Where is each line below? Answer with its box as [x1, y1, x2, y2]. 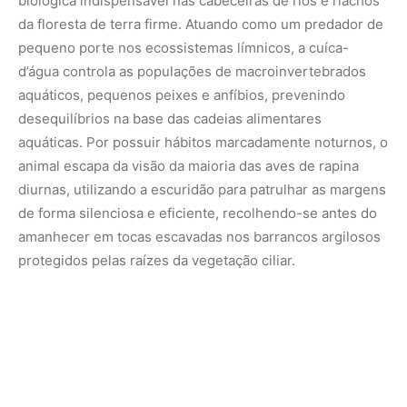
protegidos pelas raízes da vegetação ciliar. [18, 251, 295, 269]
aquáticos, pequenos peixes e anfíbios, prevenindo [18, 85, 345, 104]
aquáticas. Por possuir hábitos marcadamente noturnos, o [18, 133, 388, 151]
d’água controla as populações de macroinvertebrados [18, 62, 366, 80]
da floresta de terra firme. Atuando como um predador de [18, 15, 383, 33]
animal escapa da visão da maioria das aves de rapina [18, 156, 359, 174]
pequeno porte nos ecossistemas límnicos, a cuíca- [18, 38, 349, 56]
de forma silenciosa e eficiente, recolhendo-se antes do [18, 203, 377, 222]
